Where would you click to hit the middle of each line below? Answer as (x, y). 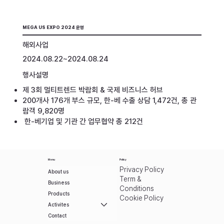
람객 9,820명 (43, 111)
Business (59, 183)
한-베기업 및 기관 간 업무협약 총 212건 (83, 122)
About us (58, 172)
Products (59, 194)
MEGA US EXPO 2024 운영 (53, 27)
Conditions (137, 188)
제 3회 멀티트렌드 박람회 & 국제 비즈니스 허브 (92, 90)
